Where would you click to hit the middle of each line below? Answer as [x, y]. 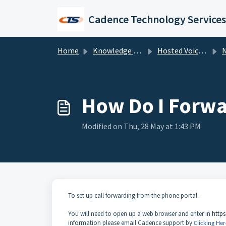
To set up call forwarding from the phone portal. [134, 195]
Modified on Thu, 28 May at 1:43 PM [141, 126]
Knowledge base [113, 50]
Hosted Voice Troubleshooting [178, 50]
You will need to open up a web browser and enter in [140, 214]
